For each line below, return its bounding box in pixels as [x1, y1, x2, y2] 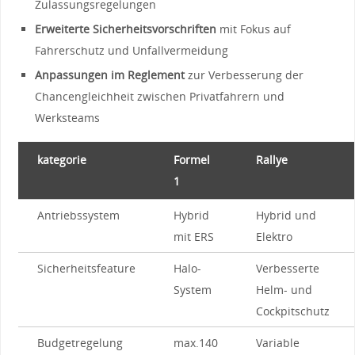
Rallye [255, 151, 288, 167]
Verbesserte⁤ [255, 260, 319, 276]
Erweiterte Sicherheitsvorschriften [35, 21, 217, 37]
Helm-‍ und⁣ [255, 281, 312, 297]
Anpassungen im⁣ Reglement [35, 67, 185, 83]
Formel [173, 151, 210, 167]
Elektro [255, 228, 292, 244]
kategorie [36, 151, 86, 167]
